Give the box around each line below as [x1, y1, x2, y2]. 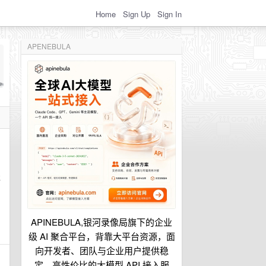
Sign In [157, 8, 182, 20]
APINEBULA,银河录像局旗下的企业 [31, 216, 172, 228]
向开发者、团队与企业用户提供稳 [34, 244, 169, 256]
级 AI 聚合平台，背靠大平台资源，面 [28, 230, 175, 242]
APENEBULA [27, 41, 71, 51]
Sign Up [123, 8, 150, 20]
